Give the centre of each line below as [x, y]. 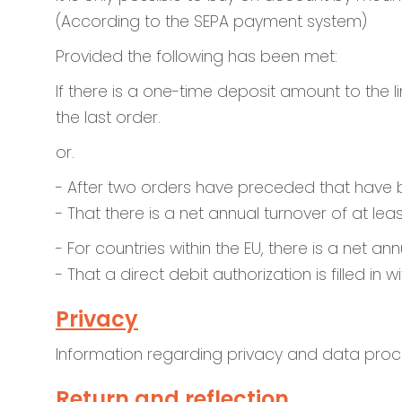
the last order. [108, 118]
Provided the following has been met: [197, 57]
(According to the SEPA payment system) [211, 22]
